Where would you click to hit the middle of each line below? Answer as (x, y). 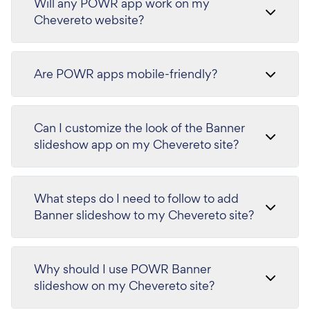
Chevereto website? (89, 19)
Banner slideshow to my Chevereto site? (144, 215)
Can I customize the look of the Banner (139, 127)
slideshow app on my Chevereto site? (136, 144)
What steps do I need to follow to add (136, 198)
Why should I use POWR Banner (122, 268)
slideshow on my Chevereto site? (124, 285)
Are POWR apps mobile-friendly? (126, 73)
